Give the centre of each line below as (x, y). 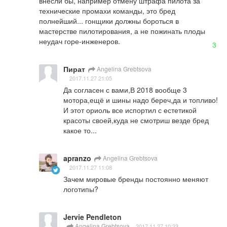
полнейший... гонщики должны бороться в (109, 21)
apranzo (77, 158)
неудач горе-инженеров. (80, 41)
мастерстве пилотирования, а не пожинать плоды (122, 31)
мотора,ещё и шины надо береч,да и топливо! (141, 100)
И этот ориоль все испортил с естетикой (130, 110)
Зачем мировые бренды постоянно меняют (136, 179)
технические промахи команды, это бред (107, 11)
